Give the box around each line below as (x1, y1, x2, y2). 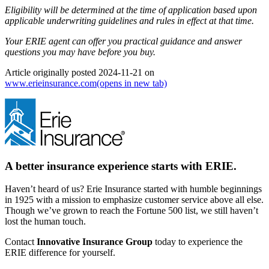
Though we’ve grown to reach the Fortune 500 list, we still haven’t (5, 205, 258, 216)
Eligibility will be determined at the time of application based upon (5, 4, 257, 15)
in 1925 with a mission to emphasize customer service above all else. (5, 195, 264, 205)
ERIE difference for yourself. (5, 247, 115, 258)
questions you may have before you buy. (5, 46, 156, 57)
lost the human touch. (5, 216, 86, 227)
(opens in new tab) (97, 77, 167, 88)
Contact (5, 237, 37, 247)
